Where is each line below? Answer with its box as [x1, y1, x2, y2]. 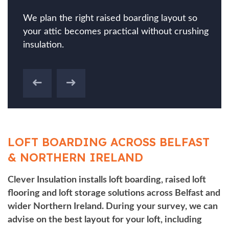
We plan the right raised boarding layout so [23, 13, 197, 23]
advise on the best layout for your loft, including [8, 215, 202, 224]
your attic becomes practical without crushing [23, 27, 209, 36]
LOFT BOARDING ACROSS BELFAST [8, 134, 210, 149]
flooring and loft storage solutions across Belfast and [8, 188, 220, 198]
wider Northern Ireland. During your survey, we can [8, 201, 218, 211]
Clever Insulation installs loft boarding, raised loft [8, 175, 206, 185]
